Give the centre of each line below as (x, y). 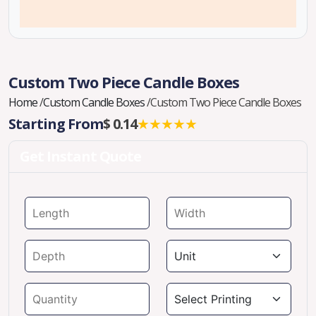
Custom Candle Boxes (95, 102)
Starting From (56, 124)
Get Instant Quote (80, 156)
